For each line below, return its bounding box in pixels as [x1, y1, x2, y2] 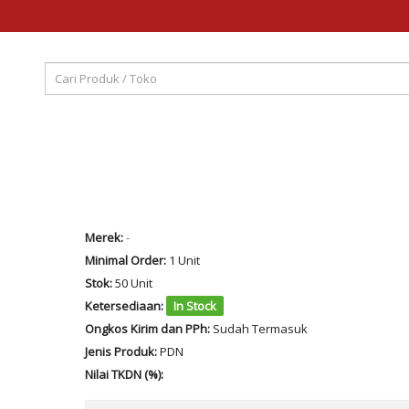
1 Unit [165, 252, 200, 268]
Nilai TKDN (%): [84, 366, 163, 383]
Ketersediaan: [84, 298, 163, 314]
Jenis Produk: [84, 343, 157, 360]
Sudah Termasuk [212, 320, 308, 337]
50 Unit [111, 275, 152, 291]
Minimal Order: [84, 252, 166, 268]
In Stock [173, 298, 216, 314]
